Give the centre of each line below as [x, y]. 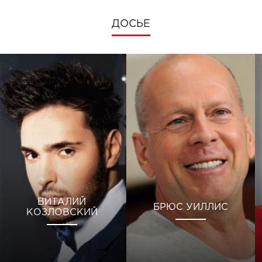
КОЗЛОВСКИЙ [62, 213]
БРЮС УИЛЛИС [190, 208]
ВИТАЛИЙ [62, 202]
